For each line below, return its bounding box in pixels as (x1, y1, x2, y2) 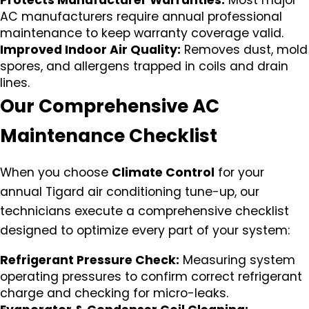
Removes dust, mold (181, 41, 308, 59)
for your (215, 163, 264, 181)
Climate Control (112, 163, 215, 181)
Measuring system (179, 252, 295, 269)
